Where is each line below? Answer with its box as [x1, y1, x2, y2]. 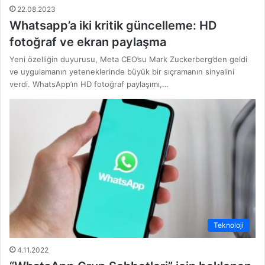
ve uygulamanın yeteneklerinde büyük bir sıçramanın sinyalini [9, 67, 234, 77]
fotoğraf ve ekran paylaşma [9, 35, 166, 50]
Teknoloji [214, 221, 244, 230]
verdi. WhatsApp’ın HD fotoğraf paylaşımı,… [9, 79, 169, 89]
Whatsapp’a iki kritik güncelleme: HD [9, 18, 216, 33]
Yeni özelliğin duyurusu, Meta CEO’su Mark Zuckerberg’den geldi [9, 54, 247, 64]
